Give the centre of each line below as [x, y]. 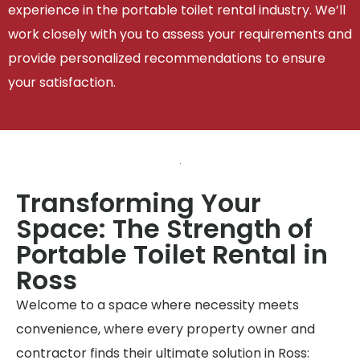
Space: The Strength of [164, 228]
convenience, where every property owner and [166, 329]
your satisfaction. [62, 83]
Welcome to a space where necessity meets [157, 305]
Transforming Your [139, 202]
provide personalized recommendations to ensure [167, 59]
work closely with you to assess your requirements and [180, 35]
